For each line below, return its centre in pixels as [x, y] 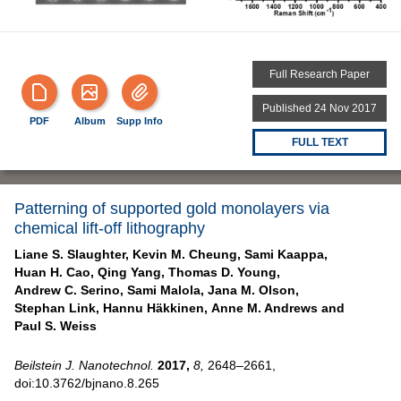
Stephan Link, [57, 307]
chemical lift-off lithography [110, 228]
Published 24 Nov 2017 [320, 108]
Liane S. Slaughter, [72, 254]
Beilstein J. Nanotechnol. [84, 365]
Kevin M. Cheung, [187, 254]
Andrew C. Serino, [69, 290]
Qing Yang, [131, 272]
